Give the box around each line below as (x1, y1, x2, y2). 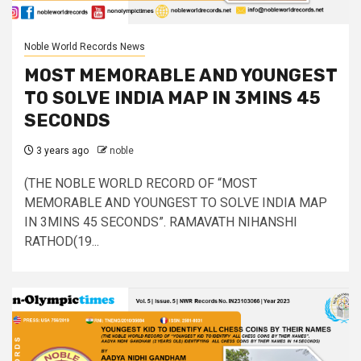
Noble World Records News (24, 41, 145, 52)
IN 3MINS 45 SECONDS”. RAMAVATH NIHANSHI (24, 214, 297, 230)
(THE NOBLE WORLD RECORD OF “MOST (24, 176, 257, 191)
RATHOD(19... (24, 234, 99, 249)
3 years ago (34, 145, 89, 156)
